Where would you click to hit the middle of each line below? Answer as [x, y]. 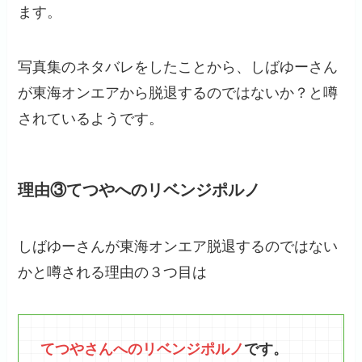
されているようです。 [91, 119]
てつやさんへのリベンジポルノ [143, 349]
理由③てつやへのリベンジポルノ [139, 190]
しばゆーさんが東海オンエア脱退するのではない [178, 246]
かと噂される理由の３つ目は [113, 272]
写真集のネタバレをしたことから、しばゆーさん [178, 67]
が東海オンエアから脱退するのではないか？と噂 [178, 93]
